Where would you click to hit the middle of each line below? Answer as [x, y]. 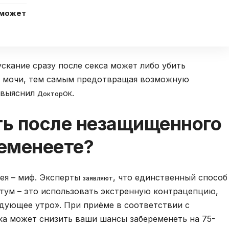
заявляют [98, 178]
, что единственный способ [170, 178]
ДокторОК [55, 94]
